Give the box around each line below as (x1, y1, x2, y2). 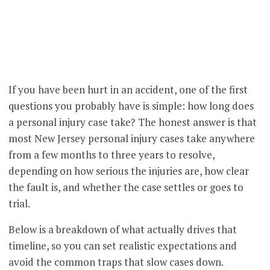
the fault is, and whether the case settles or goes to (8, 180, 244, 195)
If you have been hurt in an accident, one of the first (8, 83, 248, 97)
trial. (8, 196, 31, 211)
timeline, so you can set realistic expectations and (8, 239, 237, 253)
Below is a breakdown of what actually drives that (8, 222, 237, 237)
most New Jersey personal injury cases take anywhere (8, 131, 256, 146)
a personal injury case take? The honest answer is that (8, 115, 257, 130)
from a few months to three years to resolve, (8, 148, 215, 162)
